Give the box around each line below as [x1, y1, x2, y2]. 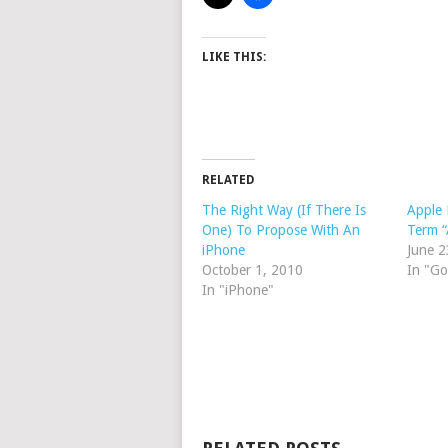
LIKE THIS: [202, 50, 266, 64]
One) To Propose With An [202, 222, 360, 238]
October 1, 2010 [202, 262, 303, 278]
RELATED [202, 173, 255, 187]
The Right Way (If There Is [202, 202, 366, 218]
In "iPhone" [202, 282, 274, 298]
